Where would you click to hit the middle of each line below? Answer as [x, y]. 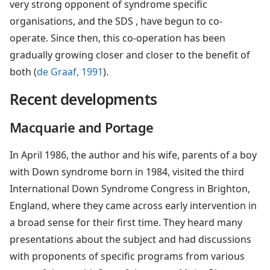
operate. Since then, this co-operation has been [118, 38]
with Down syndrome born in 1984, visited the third [127, 171]
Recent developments [83, 99]
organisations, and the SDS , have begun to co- [116, 21]
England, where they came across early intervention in [133, 205]
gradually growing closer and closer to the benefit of [130, 55]
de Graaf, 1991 [70, 71]
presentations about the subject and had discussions [130, 239]
